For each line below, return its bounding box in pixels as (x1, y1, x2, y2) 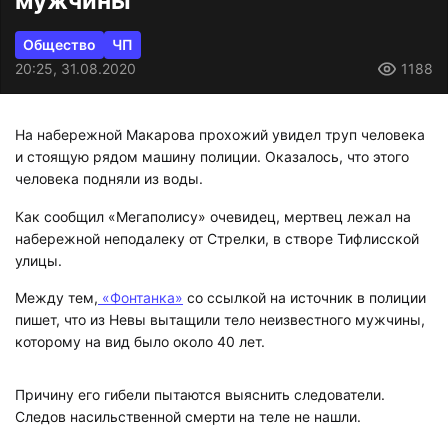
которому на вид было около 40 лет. (15, 332, 265, 350)
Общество (23, 35, 96, 53)
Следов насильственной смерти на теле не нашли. (15, 407, 361, 425)
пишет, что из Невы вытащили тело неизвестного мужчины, (15, 310, 425, 328)
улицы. (15, 251, 62, 269)
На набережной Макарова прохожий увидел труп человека (15, 126, 425, 144)
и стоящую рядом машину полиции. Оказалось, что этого (15, 148, 409, 166)
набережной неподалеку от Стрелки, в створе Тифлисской (15, 229, 419, 247)
